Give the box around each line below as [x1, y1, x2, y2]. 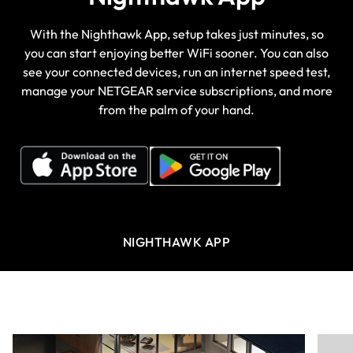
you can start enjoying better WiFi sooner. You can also [24, 45, 329, 61]
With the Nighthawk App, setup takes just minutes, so [29, 26, 324, 43]
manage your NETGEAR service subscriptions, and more [20, 83, 333, 99]
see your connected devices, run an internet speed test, [23, 64, 330, 80]
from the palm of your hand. [98, 102, 255, 118]
